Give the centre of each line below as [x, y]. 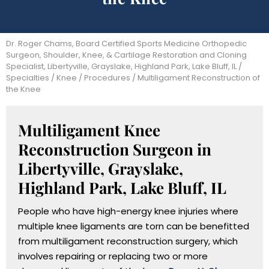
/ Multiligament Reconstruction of [195, 77]
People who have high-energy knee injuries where [128, 211]
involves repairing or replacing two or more [113, 256]
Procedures [107, 77]
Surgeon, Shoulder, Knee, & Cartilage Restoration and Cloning [126, 55]
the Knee [23, 89]
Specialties [28, 77]
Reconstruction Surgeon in [115, 149]
